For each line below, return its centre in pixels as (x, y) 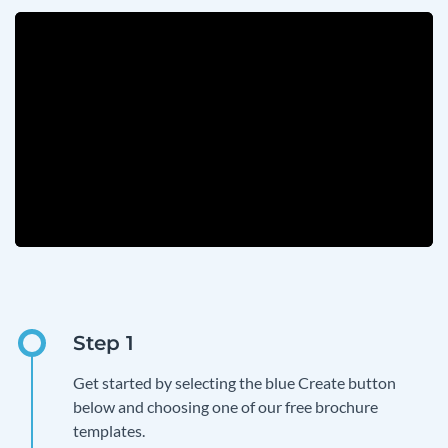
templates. (109, 430)
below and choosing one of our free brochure (225, 406)
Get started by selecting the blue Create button (234, 382)
